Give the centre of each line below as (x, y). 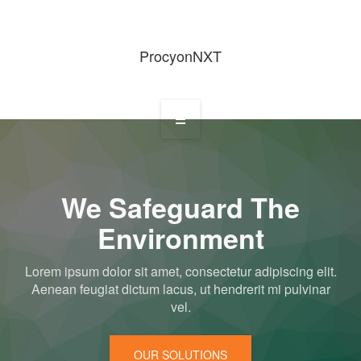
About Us (43, 231)
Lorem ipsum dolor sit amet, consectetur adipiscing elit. (180, 271)
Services (41, 306)
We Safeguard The (180, 207)
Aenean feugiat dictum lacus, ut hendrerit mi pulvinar (180, 289)
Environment (180, 238)
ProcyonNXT (180, 56)
